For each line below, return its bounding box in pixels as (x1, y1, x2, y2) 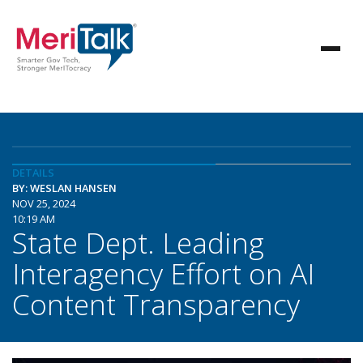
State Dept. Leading (12, 223, 264, 262)
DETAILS (12, 165, 54, 180)
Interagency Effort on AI (12, 254, 314, 293)
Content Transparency (12, 284, 300, 323)
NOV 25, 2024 (12, 196, 75, 211)
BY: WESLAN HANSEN (12, 181, 117, 195)
